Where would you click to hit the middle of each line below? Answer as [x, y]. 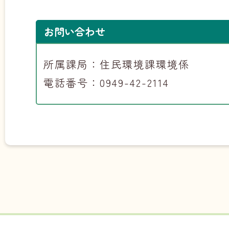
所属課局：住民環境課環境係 [117, 64]
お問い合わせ [75, 31]
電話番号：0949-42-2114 [106, 82]
